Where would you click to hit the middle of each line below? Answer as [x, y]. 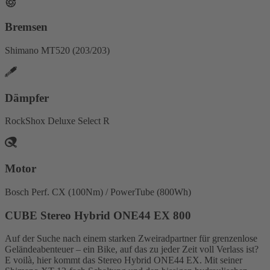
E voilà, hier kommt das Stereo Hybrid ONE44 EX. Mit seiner [124, 260]
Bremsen [26, 27]
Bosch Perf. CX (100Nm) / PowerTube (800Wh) [98, 192]
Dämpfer [27, 98]
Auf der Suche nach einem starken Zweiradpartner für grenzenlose [131, 239]
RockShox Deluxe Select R [57, 121]
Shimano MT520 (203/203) [57, 51]
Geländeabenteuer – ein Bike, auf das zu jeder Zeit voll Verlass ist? [132, 250]
